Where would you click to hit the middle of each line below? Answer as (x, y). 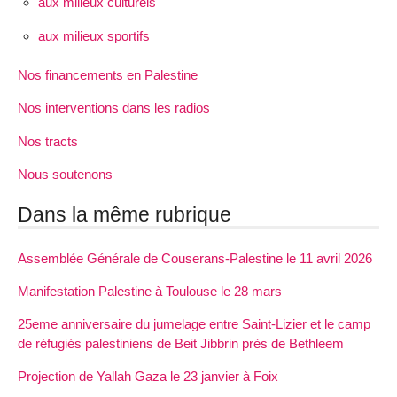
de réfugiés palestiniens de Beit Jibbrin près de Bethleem (181, 344)
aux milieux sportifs (93, 35)
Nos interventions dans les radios (114, 108)
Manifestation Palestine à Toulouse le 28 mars (150, 291)
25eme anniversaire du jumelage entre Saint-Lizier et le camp (194, 324)
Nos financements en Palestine (108, 75)
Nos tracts (48, 141)
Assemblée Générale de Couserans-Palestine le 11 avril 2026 (195, 258)
